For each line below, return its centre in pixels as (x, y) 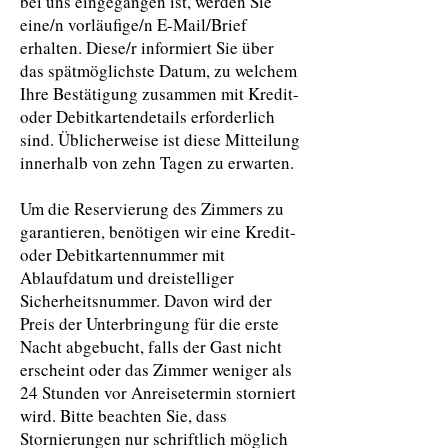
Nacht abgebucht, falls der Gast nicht (151, 346)
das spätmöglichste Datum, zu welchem (158, 70)
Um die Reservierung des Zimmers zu (152, 208)
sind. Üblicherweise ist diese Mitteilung (160, 139)
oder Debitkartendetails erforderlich (147, 116)
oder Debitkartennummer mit (122, 254)
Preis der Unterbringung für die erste (149, 323)
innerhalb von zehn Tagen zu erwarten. (157, 162)
